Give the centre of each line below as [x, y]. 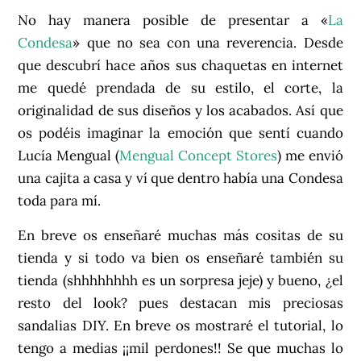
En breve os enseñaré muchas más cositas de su [180, 235]
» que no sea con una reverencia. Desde [208, 43]
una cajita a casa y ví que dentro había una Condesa [180, 178]
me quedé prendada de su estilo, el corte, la [180, 88]
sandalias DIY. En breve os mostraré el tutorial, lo [180, 325]
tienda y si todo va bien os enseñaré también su [180, 257]
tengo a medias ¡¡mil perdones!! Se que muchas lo [180, 348]
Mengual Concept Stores [198, 156]
